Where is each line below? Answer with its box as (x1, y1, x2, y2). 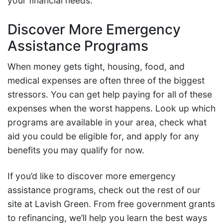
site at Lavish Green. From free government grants (7, 199, 215, 210)
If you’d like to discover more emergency (7, 171, 176, 182)
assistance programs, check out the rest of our (7, 185, 201, 196)
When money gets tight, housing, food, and (7, 61, 185, 72)
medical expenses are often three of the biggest (7, 75, 205, 86)
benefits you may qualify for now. (7, 145, 144, 156)
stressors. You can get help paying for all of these (7, 89, 212, 100)
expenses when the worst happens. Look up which (7, 103, 216, 114)
